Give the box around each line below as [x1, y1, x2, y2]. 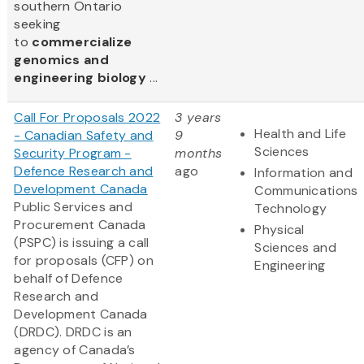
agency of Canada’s [14, 341, 136, 359]
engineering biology [14, 69, 147, 87]
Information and [254, 164, 353, 182]
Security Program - [14, 145, 132, 162]
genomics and [14, 51, 109, 69]
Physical [254, 221, 305, 239]
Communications [254, 182, 358, 200]
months [175, 145, 223, 162]
